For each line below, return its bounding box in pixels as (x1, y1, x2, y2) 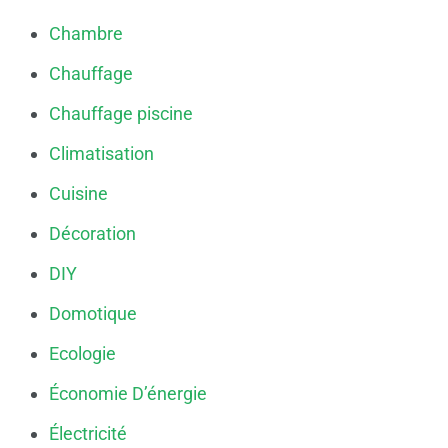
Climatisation (49, 142, 154, 164)
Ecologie (49, 342, 116, 364)
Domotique (49, 302, 137, 324)
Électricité (49, 422, 127, 444)
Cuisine (49, 182, 108, 204)
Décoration (49, 222, 136, 244)
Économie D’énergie (49, 382, 207, 404)
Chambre (49, 22, 123, 44)
